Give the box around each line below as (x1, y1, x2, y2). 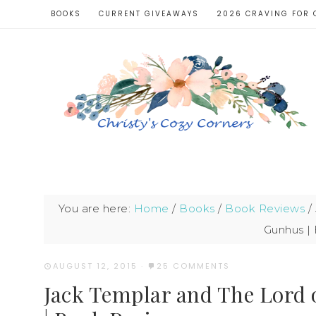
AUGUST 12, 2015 (53, 260, 138, 272)
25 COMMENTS (157, 260, 230, 272)
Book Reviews (225, 202, 305, 215)
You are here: (58, 202, 134, 215)
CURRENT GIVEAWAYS (99, 8, 199, 19)
